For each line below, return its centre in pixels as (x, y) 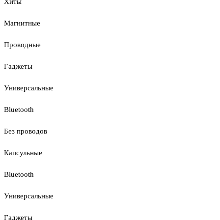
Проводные (22, 45)
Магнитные (22, 23)
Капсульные (23, 153)
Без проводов (26, 131)
